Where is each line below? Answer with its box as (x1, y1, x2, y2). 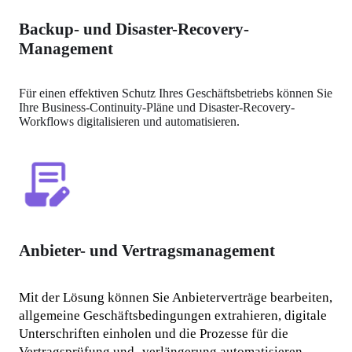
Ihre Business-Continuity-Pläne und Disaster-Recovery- (19, 100, 295, 114)
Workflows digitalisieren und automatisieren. (19, 114, 240, 128)
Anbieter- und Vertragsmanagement (19, 241, 276, 261)
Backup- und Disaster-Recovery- (19, 19, 250, 38)
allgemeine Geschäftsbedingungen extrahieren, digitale (19, 308, 328, 324)
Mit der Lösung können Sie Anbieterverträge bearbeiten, (19, 290, 333, 306)
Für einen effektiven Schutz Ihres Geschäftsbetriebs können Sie (19, 86, 333, 100)
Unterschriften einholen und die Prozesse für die (19, 326, 289, 342)
